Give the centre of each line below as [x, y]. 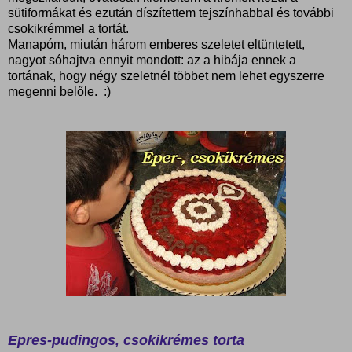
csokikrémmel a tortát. [68, 28]
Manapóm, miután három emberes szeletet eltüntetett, [156, 44]
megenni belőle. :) [59, 91]
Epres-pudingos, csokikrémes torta [126, 340]
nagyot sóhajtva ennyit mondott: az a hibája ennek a [152, 60]
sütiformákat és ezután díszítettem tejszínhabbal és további [171, 13]
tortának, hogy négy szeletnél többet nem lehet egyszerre [166, 75]
